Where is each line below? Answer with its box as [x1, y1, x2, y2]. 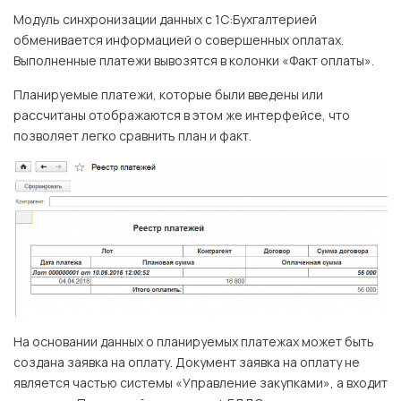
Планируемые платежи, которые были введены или [13, 86, 323, 104]
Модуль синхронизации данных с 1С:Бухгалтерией [13, 11, 317, 29]
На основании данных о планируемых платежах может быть [13, 332, 374, 350]
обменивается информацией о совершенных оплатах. [13, 31, 344, 49]
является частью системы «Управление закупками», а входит [13, 373, 388, 391]
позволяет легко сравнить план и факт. [13, 127, 252, 145]
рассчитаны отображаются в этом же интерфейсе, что [13, 107, 350, 124]
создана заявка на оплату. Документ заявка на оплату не [13, 353, 360, 371]
